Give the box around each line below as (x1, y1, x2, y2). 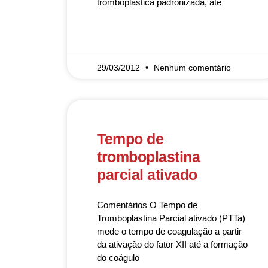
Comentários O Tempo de (97, 200, 197, 210)
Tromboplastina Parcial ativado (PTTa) (97, 213, 245, 223)
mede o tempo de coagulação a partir (97, 226, 242, 236)
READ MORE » (97, 33, 147, 41)
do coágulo (97, 252, 139, 263)
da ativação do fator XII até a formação (97, 239, 248, 249)
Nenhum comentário (154, 63, 231, 72)
